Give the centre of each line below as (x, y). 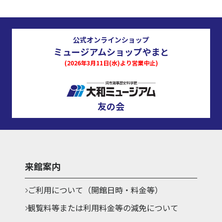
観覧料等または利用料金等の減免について (103, 208)
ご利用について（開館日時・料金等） (95, 190)
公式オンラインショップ (111, 40)
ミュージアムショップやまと (111, 52)
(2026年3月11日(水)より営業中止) (111, 63)
